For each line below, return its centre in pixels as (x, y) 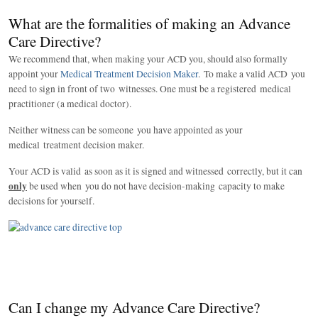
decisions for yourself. (51, 201)
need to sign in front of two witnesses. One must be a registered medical (150, 88)
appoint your (34, 73)
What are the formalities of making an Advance (149, 23)
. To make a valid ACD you (252, 73)
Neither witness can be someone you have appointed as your (126, 130)
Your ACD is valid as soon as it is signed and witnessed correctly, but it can (155, 171)
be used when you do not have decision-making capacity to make (156, 186)
